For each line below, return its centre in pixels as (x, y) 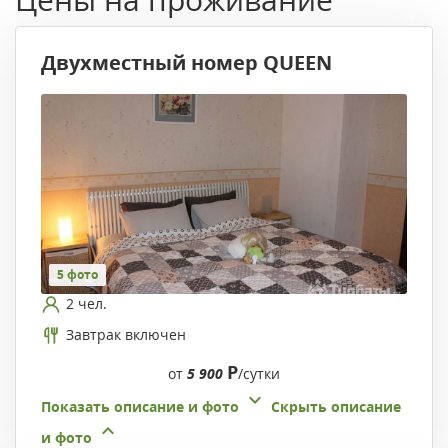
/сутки (259, 373)
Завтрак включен (126, 335)
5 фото (77, 274)
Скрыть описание (336, 406)
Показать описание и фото (140, 406)
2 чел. (86, 304)
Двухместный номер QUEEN (186, 62)
